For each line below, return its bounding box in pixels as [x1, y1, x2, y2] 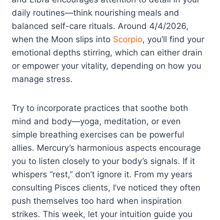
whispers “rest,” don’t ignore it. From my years [12, 169, 192, 179]
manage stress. [12, 74, 73, 84]
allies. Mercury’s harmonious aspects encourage [12, 142, 201, 153]
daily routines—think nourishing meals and [12, 7, 179, 18]
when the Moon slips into [12, 34, 113, 44]
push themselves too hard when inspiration [12, 195, 182, 206]
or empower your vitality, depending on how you [12, 60, 201, 71]
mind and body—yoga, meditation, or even [12, 116, 181, 126]
